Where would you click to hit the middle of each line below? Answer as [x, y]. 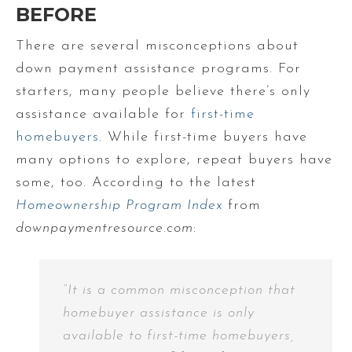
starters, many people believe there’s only [163, 91]
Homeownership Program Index [119, 205]
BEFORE [56, 14]
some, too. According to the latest [136, 182]
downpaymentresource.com [104, 228]
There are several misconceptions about [157, 46]
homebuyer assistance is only [159, 313]
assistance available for [103, 114]
